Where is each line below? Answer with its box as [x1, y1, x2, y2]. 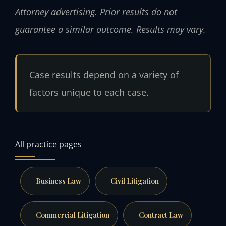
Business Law [35, 176, 81, 186]
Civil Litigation [110, 176, 159, 186]
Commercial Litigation [35, 210, 109, 220]
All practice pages [15, 138, 82, 150]
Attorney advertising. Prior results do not [15, 5, 177, 18]
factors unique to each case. [29, 86, 149, 98]
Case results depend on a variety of [29, 68, 179, 81]
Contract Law [138, 210, 183, 220]
